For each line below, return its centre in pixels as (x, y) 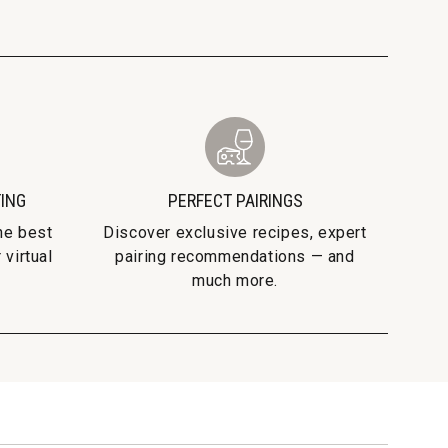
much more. (235, 280)
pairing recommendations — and (235, 256)
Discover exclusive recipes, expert (235, 232)
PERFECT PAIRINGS (235, 200)
